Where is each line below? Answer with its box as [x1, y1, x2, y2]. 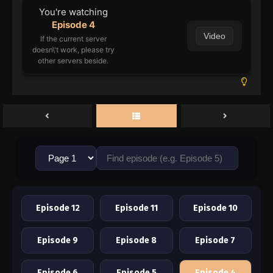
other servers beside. [38, 56, 109, 66]
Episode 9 [37, 235, 79, 246]
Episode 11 [115, 203, 158, 214]
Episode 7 [195, 235, 236, 246]
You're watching [38, 6, 108, 18]
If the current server [40, 34, 107, 44]
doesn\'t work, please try [32, 45, 115, 55]
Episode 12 [35, 203, 80, 214]
